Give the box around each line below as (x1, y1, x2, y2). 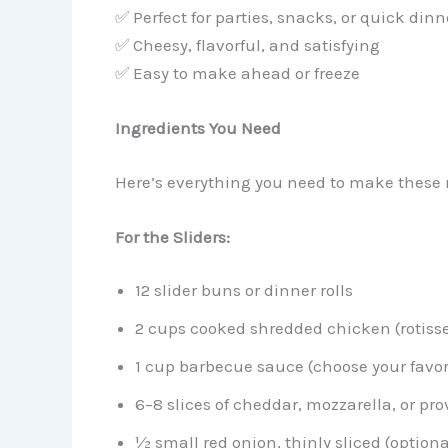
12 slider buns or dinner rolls (134, 280, 353, 301)
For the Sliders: (114, 226, 230, 247)
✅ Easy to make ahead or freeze (114, 63, 360, 84)
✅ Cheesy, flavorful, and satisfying (114, 35, 380, 56)
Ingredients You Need (114, 118, 281, 139)
